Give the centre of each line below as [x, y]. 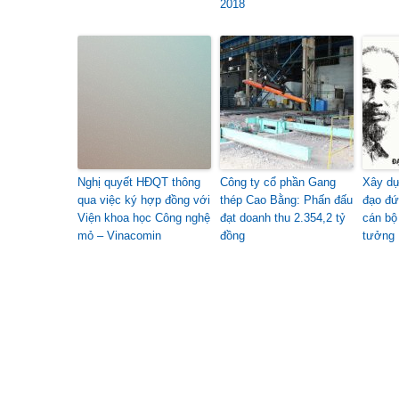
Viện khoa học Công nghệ [144, 218]
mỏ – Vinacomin [119, 236]
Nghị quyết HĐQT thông [139, 182]
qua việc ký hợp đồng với [144, 200]
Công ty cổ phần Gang [278, 182]
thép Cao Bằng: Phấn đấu [286, 200]
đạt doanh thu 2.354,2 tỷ [283, 218]
